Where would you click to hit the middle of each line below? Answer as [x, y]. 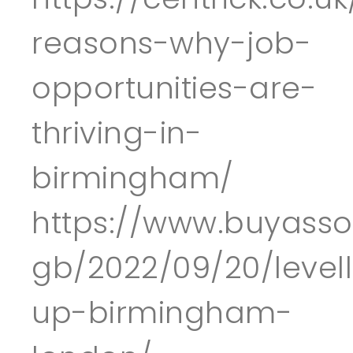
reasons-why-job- [171, 43]
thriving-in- [117, 133]
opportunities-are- [174, 88]
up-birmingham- [162, 312]
